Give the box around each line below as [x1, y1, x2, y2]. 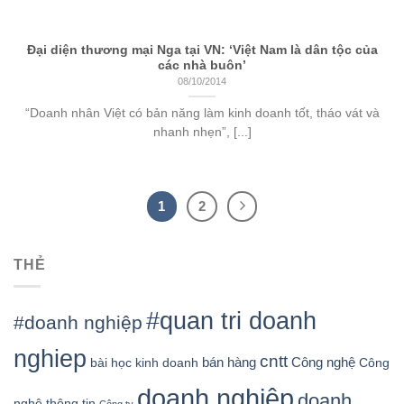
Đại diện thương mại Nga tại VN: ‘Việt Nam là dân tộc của [26, 42, 378, 57]
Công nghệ [291, 354, 355, 371]
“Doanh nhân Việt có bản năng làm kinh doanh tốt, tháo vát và [24, 106, 380, 120]
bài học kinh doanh [90, 355, 198, 371]
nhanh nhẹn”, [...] [152, 124, 252, 139]
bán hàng [202, 354, 256, 371]
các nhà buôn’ [158, 58, 246, 72]
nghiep [14, 345, 87, 373]
